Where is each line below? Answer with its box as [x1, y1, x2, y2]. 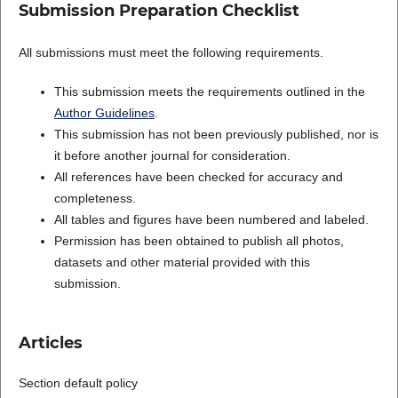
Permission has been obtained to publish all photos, [53, 234, 344, 249]
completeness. [53, 191, 136, 206]
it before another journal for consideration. [53, 148, 291, 163]
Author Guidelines [53, 106, 155, 121]
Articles [18, 333, 83, 354]
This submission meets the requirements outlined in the [53, 84, 365, 99]
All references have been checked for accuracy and [53, 170, 343, 185]
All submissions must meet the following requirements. [18, 45, 323, 60]
